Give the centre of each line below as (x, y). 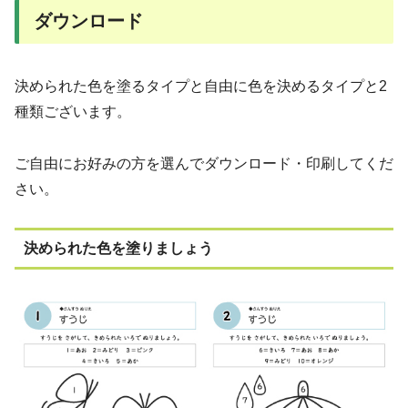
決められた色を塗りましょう (118, 249)
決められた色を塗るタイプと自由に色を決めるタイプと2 (201, 86)
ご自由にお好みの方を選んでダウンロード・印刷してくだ (204, 163)
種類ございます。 (73, 111)
